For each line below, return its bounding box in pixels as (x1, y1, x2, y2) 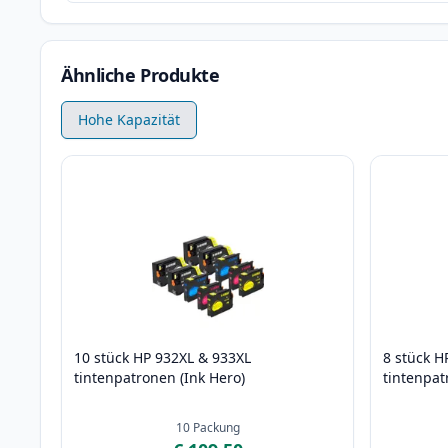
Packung (192, 419, 240, 437)
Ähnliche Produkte (61, 63, 220, 88)
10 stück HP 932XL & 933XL (74, 348, 251, 368)
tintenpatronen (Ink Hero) (74, 368, 245, 388)
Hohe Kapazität (78, 110, 180, 130)
